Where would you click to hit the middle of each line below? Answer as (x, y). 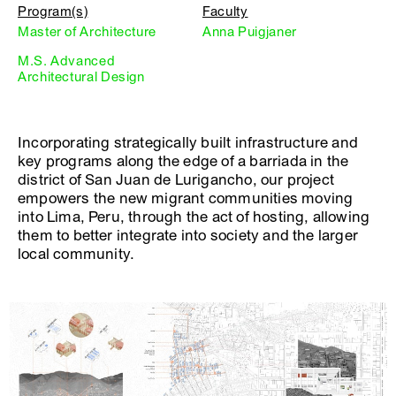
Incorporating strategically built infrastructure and (188, 143)
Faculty (225, 11)
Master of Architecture (87, 32)
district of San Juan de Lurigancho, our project (176, 180)
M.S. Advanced (67, 61)
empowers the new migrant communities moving (186, 198)
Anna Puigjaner (250, 32)
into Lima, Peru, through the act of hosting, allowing (194, 217)
